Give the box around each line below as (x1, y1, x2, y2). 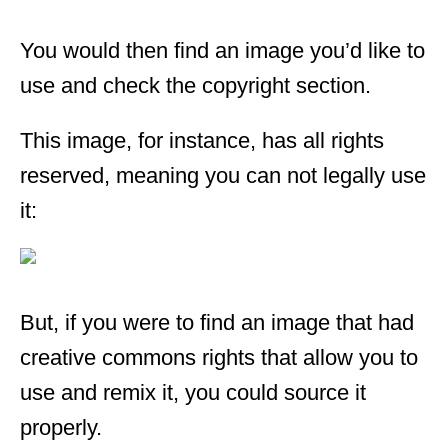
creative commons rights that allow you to (20, 344, 418, 370)
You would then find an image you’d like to (20, 37, 425, 63)
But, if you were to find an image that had (20, 309, 414, 335)
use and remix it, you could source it (20, 379, 366, 405)
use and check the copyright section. (20, 72, 371, 98)
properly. (20, 414, 102, 440)
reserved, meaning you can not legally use (20, 162, 426, 188)
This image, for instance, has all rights (20, 127, 384, 153)
